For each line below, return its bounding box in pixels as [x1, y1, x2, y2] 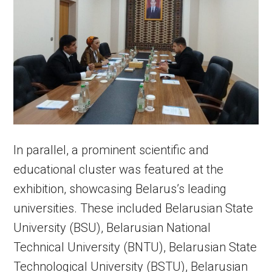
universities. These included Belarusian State [13, 201, 254, 216]
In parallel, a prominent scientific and [13, 143, 209, 158]
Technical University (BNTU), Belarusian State [13, 240, 257, 255]
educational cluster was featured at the [13, 162, 224, 177]
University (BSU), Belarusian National [13, 220, 211, 236]
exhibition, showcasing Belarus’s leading [13, 182, 227, 197]
